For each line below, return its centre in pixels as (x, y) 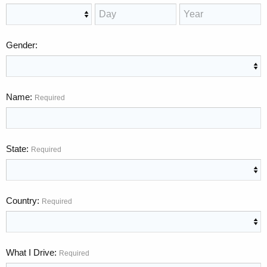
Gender (21, 45)
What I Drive (30, 252)
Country (21, 200)
